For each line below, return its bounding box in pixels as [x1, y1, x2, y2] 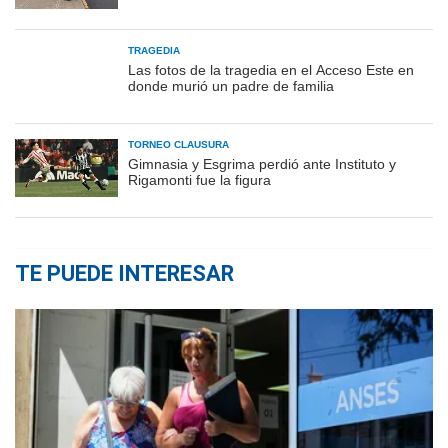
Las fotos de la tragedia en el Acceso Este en [128, 61, 414, 78]
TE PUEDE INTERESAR [15, 260, 234, 286]
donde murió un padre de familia [128, 77, 334, 94]
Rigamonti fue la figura [128, 171, 271, 188]
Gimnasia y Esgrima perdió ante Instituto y [128, 155, 396, 172]
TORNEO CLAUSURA [128, 138, 229, 150]
